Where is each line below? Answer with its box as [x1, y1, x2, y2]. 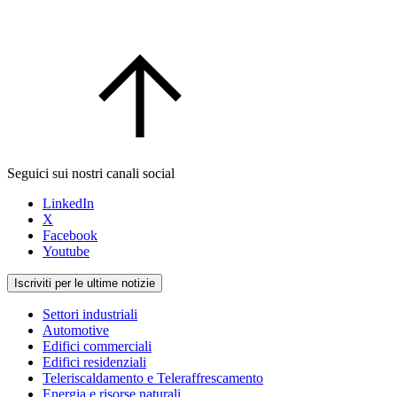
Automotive [43, 323, 109, 339]
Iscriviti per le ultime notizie [14, 276, 155, 291]
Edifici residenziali [43, 354, 146, 370]
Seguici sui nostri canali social [7, 166, 175, 182]
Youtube [43, 244, 90, 260]
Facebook [43, 228, 97, 244]
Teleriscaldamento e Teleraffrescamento [43, 370, 263, 386]
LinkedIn [43, 196, 94, 212]
